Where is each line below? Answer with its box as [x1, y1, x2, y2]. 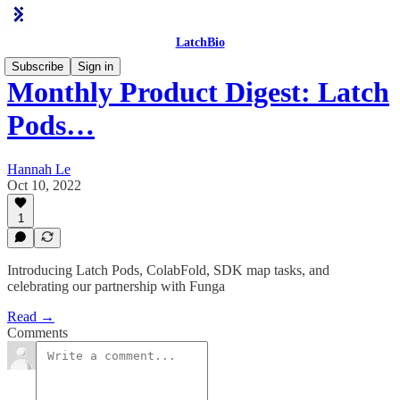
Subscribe [12, 60, 63, 73]
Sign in [78, 60, 113, 73]
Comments [7, 325, 68, 340]
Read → [7, 309, 54, 324]
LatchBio [175, 36, 225, 49]
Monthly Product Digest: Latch [7, 76, 389, 109]
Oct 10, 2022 [7, 177, 81, 193]
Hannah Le [7, 161, 71, 177]
